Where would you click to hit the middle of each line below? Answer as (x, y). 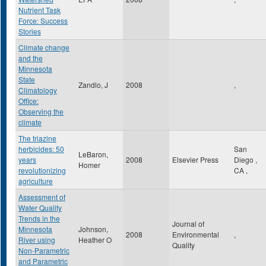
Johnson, (93, 229)
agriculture (36, 181)
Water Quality (40, 208)
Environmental (196, 234)
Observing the (41, 111)
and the (31, 58)
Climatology (38, 90)
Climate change (44, 47)
